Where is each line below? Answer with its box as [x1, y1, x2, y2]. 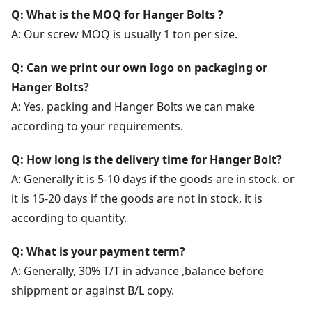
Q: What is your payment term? [11, 243, 185, 259]
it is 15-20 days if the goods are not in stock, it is [11, 190, 263, 206]
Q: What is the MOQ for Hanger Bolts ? [11, 6, 224, 22]
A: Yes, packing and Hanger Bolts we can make [11, 98, 255, 114]
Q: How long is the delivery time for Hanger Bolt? [11, 151, 282, 167]
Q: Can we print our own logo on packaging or [11, 59, 267, 75]
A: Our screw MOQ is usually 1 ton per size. [11, 26, 237, 42]
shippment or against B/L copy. [11, 282, 174, 298]
